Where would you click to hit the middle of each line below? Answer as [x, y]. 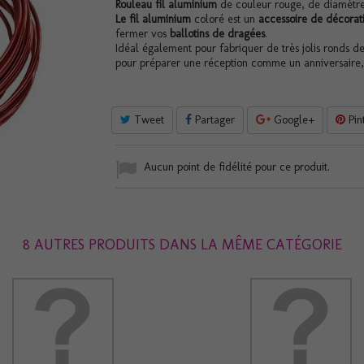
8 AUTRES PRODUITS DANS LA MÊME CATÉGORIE [182, 244]
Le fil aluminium [153, 19]
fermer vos [142, 33]
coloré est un [224, 19]
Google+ [292, 119]
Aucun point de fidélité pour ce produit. [236, 167]
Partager [213, 119]
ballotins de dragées [217, 33]
